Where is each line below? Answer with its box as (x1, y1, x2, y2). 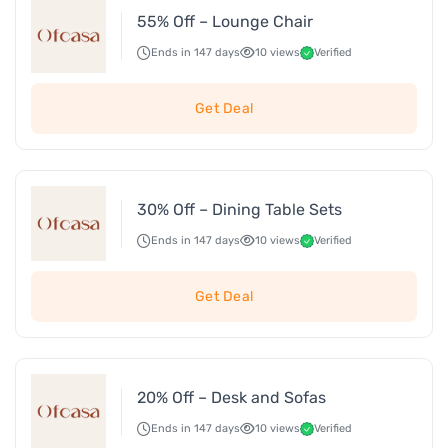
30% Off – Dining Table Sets (137, 199, 342, 219)
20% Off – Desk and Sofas (137, 387, 326, 407)
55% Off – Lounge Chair (137, 11, 313, 31)
